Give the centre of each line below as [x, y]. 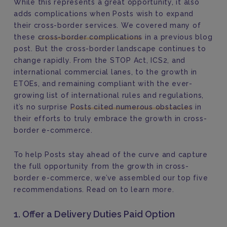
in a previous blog [178, 37]
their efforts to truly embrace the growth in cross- [110, 119]
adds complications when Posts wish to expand [104, 14]
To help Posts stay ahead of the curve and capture [111, 155]
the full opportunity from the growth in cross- [101, 166]
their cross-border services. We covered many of [107, 25]
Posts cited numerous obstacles [131, 107]
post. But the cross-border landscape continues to [110, 49]
